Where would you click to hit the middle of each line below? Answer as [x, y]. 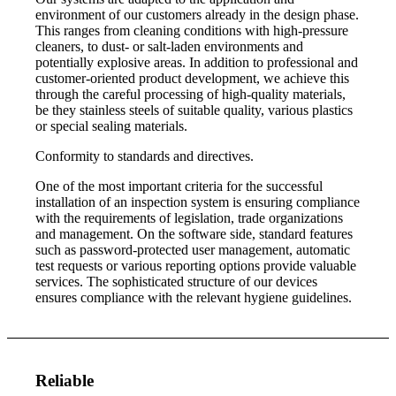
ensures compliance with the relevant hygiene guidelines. [194, 298]
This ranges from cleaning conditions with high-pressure [192, 31]
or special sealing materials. [112, 126]
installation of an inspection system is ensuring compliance [198, 202]
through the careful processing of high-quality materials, [191, 95]
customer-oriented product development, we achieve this [193, 79]
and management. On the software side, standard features [194, 234]
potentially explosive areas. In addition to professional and [197, 63]
